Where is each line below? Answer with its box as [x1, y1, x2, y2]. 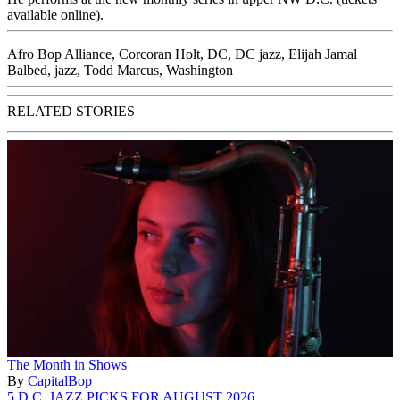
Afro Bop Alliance [7, 46, 112, 62]
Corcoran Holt [119, 46, 200, 62]
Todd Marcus [84, 62, 159, 78]
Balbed [7, 62, 47, 78]
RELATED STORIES [7, 103, 135, 119]
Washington [166, 62, 233, 78]
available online [7, 6, 96, 22]
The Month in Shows [7, 356, 127, 372]
